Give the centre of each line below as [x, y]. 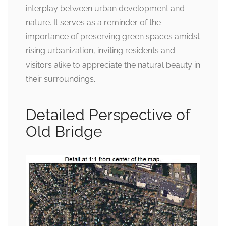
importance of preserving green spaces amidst [113, 37]
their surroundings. [61, 79]
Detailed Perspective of [108, 115]
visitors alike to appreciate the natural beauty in [113, 65]
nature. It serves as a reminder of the [93, 22]
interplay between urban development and [105, 8]
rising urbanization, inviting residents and [100, 51]
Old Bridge [64, 131]
